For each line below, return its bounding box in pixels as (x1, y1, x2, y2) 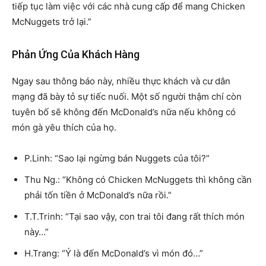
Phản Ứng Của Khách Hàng (12, 47, 140, 61)
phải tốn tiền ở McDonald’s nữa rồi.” (24, 189, 172, 201)
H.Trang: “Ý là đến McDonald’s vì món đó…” (24, 247, 203, 259)
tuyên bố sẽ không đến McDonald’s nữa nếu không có (12, 106, 236, 118)
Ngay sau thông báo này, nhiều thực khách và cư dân (12, 75, 230, 87)
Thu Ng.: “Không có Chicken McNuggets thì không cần (24, 173, 252, 185)
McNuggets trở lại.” (12, 15, 91, 27)
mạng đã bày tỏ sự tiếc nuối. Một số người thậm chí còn (12, 90, 242, 102)
